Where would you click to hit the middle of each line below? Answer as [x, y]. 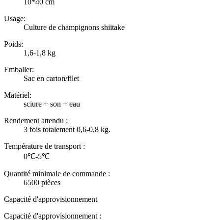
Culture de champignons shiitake [74, 27]
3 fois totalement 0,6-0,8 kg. [67, 129]
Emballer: [19, 69]
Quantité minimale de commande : [57, 173]
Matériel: [18, 95]
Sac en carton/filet [51, 78]
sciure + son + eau [52, 104]
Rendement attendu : [36, 120]
